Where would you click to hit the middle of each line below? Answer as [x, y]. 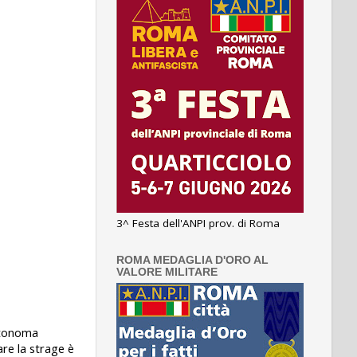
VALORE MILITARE [167, 272]
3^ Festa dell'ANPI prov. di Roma [198, 223]
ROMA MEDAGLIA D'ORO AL [192, 260]
